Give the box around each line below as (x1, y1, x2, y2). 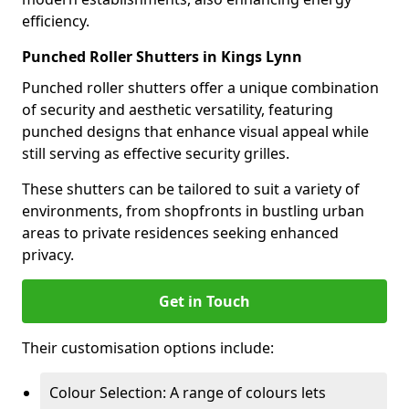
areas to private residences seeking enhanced (22, 223, 339, 243)
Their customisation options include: (22, 338, 274, 358)
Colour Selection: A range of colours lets (49, 383, 326, 403)
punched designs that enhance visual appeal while (22, 121, 369, 142)
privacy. (22, 245, 74, 265)
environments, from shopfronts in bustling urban (22, 201, 364, 221)
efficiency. (22, 11, 89, 31)
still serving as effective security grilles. (22, 143, 289, 163)
